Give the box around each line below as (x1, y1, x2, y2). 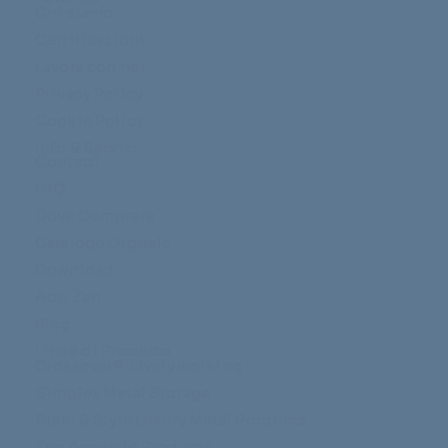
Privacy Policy (34, 83, 144, 103)
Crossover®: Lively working (34, 355, 242, 375)
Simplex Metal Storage (34, 382, 211, 402)
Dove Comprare (34, 206, 155, 226)
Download (34, 260, 115, 280)
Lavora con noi (34, 56, 147, 76)
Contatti (34, 152, 101, 172)
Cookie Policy (34, 110, 144, 130)
